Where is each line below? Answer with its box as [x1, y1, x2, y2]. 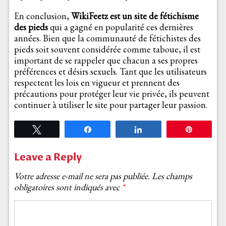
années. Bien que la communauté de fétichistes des [14, 32, 201, 44]
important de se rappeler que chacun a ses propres [14, 54, 198, 67]
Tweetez [47, 126, 73, 133]
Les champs [151, 170, 192, 182]
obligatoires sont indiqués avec [14, 181, 122, 193]
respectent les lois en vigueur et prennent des [14, 77, 180, 89]
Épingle [199, 126, 222, 133]
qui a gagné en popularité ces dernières [47, 21, 193, 33]
